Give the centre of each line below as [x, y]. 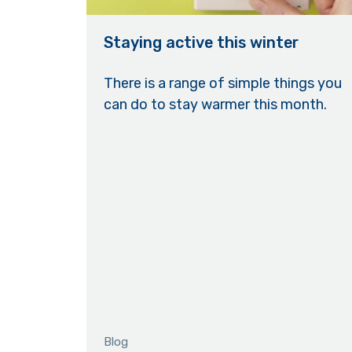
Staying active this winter [202, 43]
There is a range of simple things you [223, 84]
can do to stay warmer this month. [216, 105]
